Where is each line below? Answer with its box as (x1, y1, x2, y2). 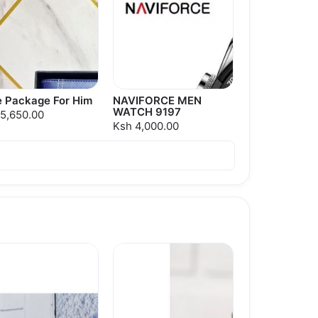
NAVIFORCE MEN (113, 94, 202, 108)
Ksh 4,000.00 (113, 119, 179, 133)
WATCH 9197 (113, 105, 181, 119)
